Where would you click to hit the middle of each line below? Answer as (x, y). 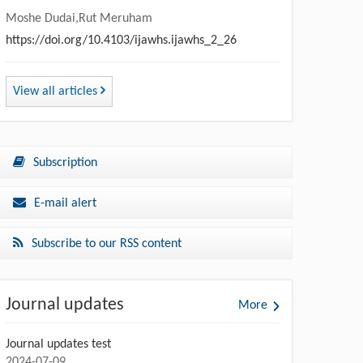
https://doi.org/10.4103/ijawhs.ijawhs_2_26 (121, 40)
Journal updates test (58, 344)
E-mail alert (65, 203)
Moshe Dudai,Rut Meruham (79, 18)
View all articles (57, 91)
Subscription (65, 162)
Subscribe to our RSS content (107, 243)
